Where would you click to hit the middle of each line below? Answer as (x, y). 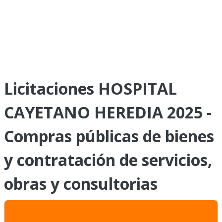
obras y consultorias (81, 184)
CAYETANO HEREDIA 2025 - (108, 112)
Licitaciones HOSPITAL (90, 88)
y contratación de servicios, (108, 160)
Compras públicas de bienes (109, 136)
